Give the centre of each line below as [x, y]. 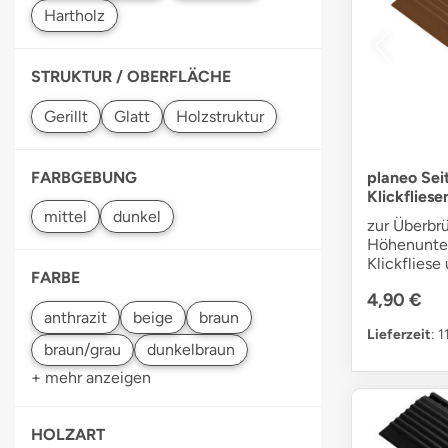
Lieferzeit [399, 334]
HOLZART [68, 435]
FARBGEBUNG [84, 177]
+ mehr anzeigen [91, 378]
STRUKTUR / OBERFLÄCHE [131, 77]
